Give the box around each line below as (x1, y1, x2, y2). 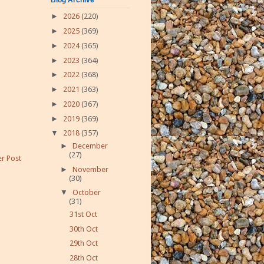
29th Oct (70, 239, 98, 248)
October (72, 188, 101, 197)
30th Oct (70, 224, 98, 233)
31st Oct (70, 209, 98, 219)
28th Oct (70, 253, 98, 263)
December (72, 141, 108, 150)
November (72, 164, 108, 174)
